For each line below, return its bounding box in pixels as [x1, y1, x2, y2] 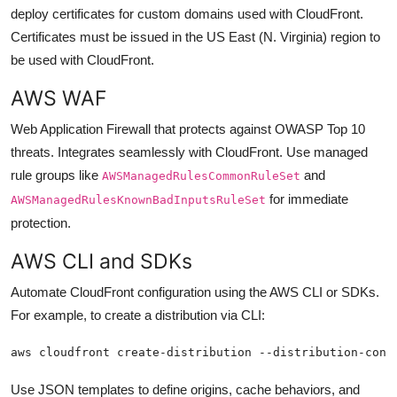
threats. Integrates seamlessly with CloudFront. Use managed [11, 144, 368, 160]
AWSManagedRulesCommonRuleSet [102, 168, 300, 183]
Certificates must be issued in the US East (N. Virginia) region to [11, 28, 380, 44]
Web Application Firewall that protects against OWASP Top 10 [11, 121, 365, 136]
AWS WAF [11, 84, 107, 111]
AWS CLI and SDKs [11, 247, 192, 274]
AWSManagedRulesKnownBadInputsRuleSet [11, 192, 266, 206]
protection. [11, 214, 71, 230]
